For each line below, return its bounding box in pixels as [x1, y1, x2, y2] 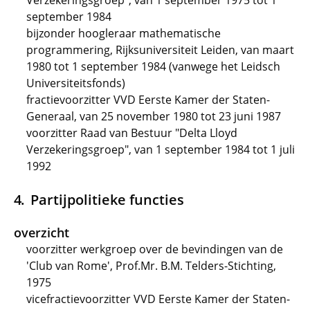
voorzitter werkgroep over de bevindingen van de [26, 241, 283, 257]
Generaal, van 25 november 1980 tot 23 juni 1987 [26, 109, 281, 124]
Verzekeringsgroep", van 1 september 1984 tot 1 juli [26, 142, 295, 157]
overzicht [14, 224, 69, 241]
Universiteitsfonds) [26, 75, 125, 91]
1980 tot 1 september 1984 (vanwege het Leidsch [26, 59, 280, 74]
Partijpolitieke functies [30, 190, 184, 209]
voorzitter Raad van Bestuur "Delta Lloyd [26, 125, 237, 140]
